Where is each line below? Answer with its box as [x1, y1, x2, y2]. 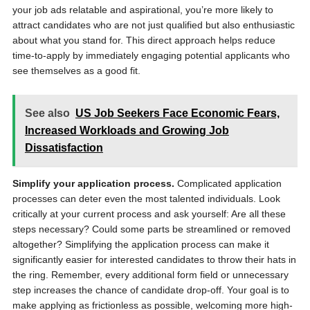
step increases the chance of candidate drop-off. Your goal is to [12, 284, 289, 295]
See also [24, 107, 70, 119]
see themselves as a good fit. [12, 65, 140, 76]
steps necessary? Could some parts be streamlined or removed [12, 224, 291, 235]
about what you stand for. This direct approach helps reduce [12, 35, 275, 46]
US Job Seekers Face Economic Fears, [75, 107, 280, 119]
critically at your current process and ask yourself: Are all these [12, 208, 286, 219]
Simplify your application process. [12, 178, 177, 189]
